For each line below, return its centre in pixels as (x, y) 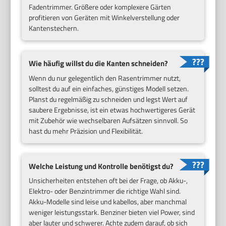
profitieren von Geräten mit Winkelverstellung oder (104, 17)
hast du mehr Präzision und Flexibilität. (86, 131)
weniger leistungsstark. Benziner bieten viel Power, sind (112, 212)
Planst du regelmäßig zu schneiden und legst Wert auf (108, 99)
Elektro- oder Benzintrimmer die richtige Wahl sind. (105, 191)
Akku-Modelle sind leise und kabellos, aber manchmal (108, 202)
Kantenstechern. (54, 28)
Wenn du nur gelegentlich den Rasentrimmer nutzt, (105, 78)
